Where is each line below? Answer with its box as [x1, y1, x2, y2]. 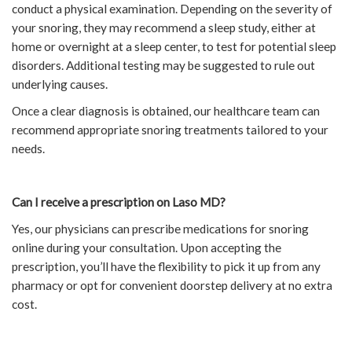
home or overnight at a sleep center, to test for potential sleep [12, 38, 336, 53]
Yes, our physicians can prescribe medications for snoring [12, 221, 309, 236]
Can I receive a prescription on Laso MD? [12, 194, 225, 209]
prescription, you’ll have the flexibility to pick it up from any [12, 258, 321, 273]
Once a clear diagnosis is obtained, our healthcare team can [12, 103, 320, 118]
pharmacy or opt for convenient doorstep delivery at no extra [12, 277, 332, 292]
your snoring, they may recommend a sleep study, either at [12, 20, 316, 35]
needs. [12, 141, 45, 156]
